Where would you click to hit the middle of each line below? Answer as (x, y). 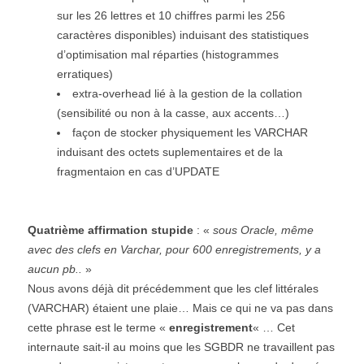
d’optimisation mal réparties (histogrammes (168, 55)
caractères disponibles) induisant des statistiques (183, 35)
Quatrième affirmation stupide (110, 230)
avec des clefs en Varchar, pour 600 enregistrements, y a (174, 250)
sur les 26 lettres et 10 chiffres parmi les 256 (171, 16)
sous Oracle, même (263, 230)
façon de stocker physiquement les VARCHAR (190, 133)
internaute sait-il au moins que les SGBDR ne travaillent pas (181, 347)
